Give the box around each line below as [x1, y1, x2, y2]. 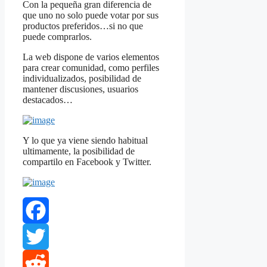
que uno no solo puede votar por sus [23, 10, 159, 21]
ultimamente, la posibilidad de [23, 146, 135, 157]
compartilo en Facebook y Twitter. [23, 157, 151, 167]
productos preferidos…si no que [23, 21, 143, 32]
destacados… [23, 95, 73, 105]
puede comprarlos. [23, 32, 92, 42]
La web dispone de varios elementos [23, 52, 159, 63]
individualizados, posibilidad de [23, 73, 141, 84]
